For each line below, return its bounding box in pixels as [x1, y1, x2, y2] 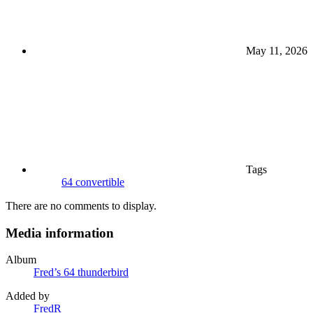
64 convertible [61, 175, 124, 188]
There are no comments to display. [6, 199, 156, 212]
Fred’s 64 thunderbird [34, 266, 129, 279]
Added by [6, 290, 50, 303]
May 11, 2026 [246, 44, 307, 57]
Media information [6, 225, 114, 240]
